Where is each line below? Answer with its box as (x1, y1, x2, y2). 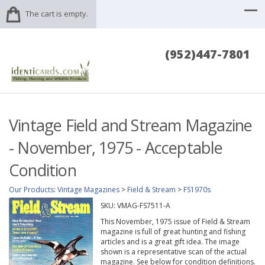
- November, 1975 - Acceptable (9, 137, 223, 159)
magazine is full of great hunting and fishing (100, 227, 245, 237)
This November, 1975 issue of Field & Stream (100, 216, 250, 227)
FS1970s (183, 185, 211, 195)
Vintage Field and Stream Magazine (9, 114, 253, 137)
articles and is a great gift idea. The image (100, 237, 240, 247)
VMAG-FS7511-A (117, 201, 170, 211)
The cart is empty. (25, 8, 88, 19)
